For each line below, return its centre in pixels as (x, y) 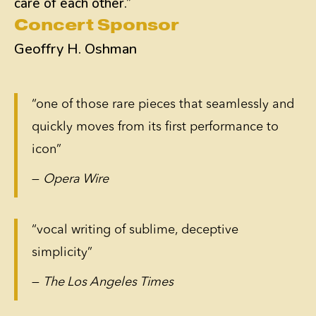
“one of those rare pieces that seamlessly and (163, 104)
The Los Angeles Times (108, 282)
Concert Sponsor (97, 26)
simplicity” (62, 253)
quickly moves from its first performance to (155, 127)
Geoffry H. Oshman (75, 49)
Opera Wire (76, 179)
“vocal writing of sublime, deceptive (135, 230)
